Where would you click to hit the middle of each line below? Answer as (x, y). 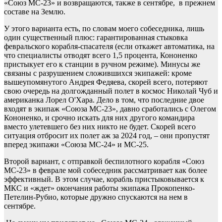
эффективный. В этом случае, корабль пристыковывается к (104, 179)
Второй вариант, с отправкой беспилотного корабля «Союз (104, 162)
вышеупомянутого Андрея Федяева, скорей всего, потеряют (106, 82)
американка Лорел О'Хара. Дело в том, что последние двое (104, 100)
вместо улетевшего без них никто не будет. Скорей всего (100, 127)
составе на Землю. (35, 12)
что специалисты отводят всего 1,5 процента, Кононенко (101, 55)
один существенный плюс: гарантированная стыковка (96, 38)
